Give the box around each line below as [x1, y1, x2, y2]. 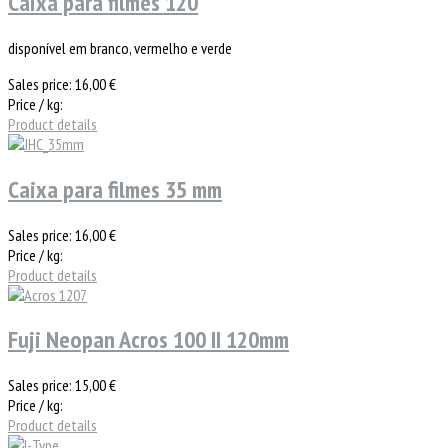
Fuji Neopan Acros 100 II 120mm [8, 324, 289, 356]
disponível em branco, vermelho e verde [8, 37, 232, 58]
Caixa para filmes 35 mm [8, 173, 222, 205]
